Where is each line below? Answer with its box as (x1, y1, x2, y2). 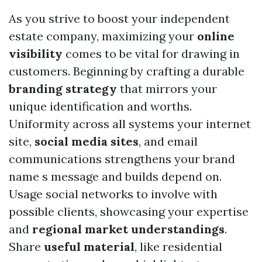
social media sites (35, 134, 139, 149)
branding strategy (9, 81, 117, 96)
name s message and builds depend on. (9, 169, 222, 184)
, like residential (135, 239, 222, 254)
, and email (139, 134, 198, 149)
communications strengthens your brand (9, 151, 235, 166)
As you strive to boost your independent (9, 11, 230, 26)
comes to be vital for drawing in (63, 46, 240, 61)
